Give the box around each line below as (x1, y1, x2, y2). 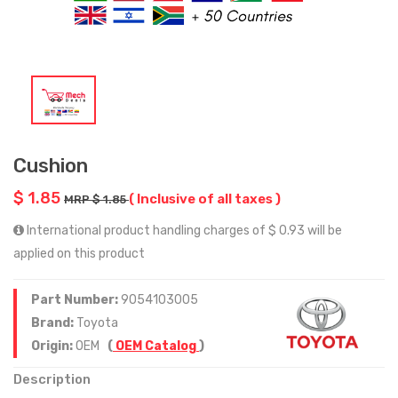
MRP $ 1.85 (64, 192, 129, 206)
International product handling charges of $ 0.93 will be (24, 222, 342, 238)
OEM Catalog (113, 338, 199, 354)
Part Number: (31, 291, 121, 307)
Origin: (31, 338, 76, 354)
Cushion (13, 153, 88, 178)
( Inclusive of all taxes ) (129, 190, 281, 207)
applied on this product (13, 245, 145, 261)
